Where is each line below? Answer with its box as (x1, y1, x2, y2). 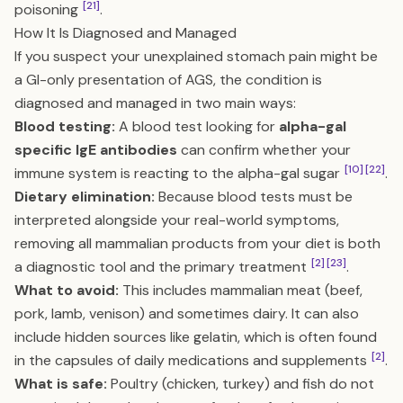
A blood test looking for (115, 117, 279, 136)
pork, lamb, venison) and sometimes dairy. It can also (14, 304, 359, 323)
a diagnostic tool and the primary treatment (14, 257, 310, 276)
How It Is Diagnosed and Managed (14, 23, 237, 42)
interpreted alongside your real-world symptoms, (14, 210, 339, 229)
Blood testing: (14, 117, 115, 136)
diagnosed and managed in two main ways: (14, 94, 296, 112)
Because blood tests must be (155, 187, 353, 206)
